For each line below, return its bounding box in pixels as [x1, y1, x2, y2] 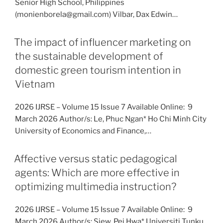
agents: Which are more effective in [15, 167, 180, 179]
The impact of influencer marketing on [14, 36, 191, 48]
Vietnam [15, 78, 55, 90]
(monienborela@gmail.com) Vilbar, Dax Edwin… [15, 10, 178, 19]
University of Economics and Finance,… [15, 126, 151, 135]
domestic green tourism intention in [15, 64, 181, 76]
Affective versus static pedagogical [14, 153, 177, 165]
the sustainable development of [15, 50, 163, 62]
